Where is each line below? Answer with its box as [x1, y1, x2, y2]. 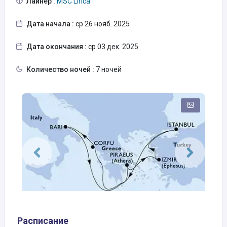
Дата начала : [26, 20, 74, 28]
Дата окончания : [26, 43, 87, 51]
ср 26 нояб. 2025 [74, 20, 130, 28]
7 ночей [94, 65, 122, 73]
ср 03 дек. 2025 [87, 43, 138, 51]
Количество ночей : [26, 65, 94, 73]
